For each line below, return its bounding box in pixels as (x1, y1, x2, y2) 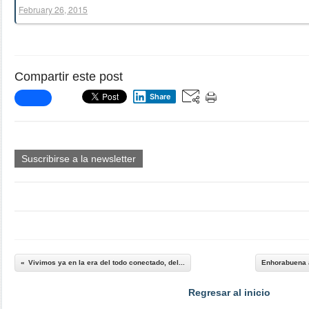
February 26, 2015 (19, 3, 88, 15)
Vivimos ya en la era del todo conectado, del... (28, 259, 185, 266)
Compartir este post (14, 70, 123, 83)
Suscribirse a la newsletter (21, 153, 136, 164)
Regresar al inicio (188, 287, 270, 298)
